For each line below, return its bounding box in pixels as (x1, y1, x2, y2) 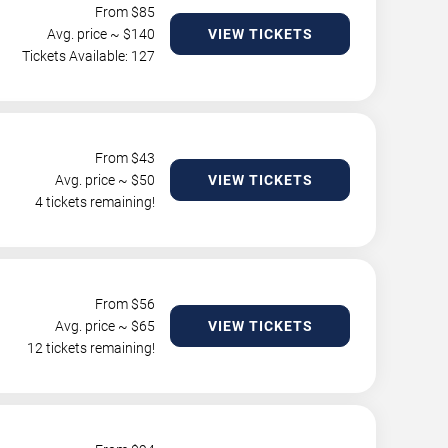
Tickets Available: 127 (22, 48, 155, 64)
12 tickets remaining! (27, 340, 155, 356)
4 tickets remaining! (35, 194, 155, 210)
